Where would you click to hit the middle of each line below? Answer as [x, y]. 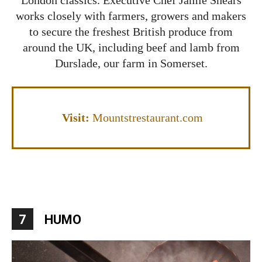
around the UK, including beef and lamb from [131, 47]
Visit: [76, 117]
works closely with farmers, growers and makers [131, 15]
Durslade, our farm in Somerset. [131, 63]
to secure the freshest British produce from [131, 31]
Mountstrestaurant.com [146, 117]
